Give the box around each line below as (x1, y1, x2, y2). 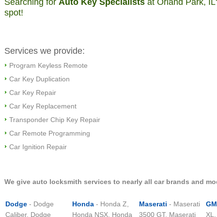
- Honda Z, (94, 200, 129, 208)
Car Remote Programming (9, 129, 90, 137)
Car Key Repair (9, 89, 56, 96)
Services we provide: (4, 46, 85, 56)
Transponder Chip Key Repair (9, 116, 100, 124)
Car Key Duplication (9, 75, 70, 83)
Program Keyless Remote (9, 62, 88, 69)
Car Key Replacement (9, 102, 77, 110)
